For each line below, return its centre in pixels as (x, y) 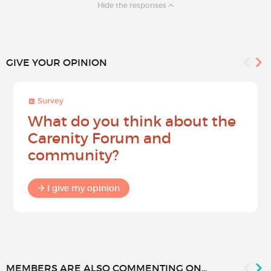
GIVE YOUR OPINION (57, 63)
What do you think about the (132, 122)
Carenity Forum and (100, 139)
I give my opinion (83, 188)
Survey (50, 101)
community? (73, 155)
